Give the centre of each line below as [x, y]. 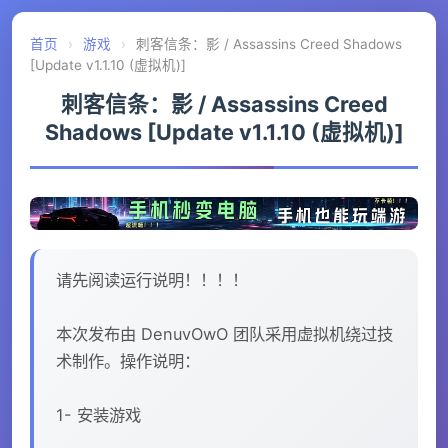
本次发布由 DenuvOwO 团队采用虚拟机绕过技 [224, 333]
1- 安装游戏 [98, 414]
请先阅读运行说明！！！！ [152, 279]
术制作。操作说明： [128, 360]
